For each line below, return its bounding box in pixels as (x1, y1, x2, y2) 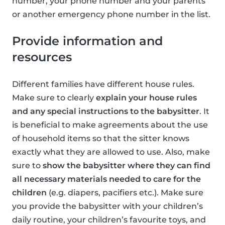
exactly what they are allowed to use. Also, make (12, 147, 210, 157)
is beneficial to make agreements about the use (12, 120, 208, 130)
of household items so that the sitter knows (12, 134, 189, 144)
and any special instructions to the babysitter (12, 106, 199, 117)
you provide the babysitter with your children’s (12, 201, 203, 211)
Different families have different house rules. (12, 79, 194, 89)
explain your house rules (96, 93, 197, 103)
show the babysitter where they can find (43, 161, 210, 171)
